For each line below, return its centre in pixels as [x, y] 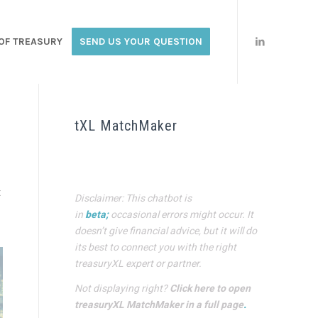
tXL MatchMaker [126, 126]
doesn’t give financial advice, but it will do [166, 231]
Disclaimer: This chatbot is [133, 198]
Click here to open [210, 288]
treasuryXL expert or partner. [138, 263]
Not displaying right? [122, 288]
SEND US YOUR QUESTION [141, 42]
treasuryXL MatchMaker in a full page [159, 305]
